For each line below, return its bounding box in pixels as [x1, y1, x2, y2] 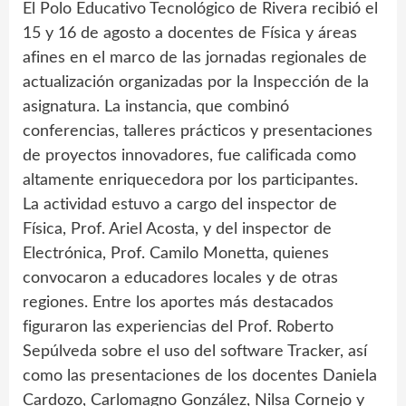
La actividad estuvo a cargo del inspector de [23, 196, 337, 213]
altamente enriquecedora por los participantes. [23, 171, 358, 188]
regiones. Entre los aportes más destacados [23, 294, 333, 311]
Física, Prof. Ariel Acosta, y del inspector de [23, 220, 332, 237]
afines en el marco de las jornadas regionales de [23, 49, 367, 66]
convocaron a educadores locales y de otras [23, 269, 338, 286]
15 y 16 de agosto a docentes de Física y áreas [23, 24, 357, 42]
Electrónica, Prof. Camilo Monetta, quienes [23, 245, 329, 262]
